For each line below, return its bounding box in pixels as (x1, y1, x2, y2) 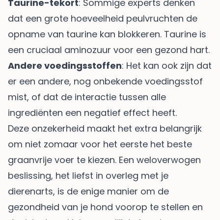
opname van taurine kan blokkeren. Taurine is (8, 27, 206, 40)
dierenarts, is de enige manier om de (8, 185, 169, 197)
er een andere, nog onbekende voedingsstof (8, 75, 203, 87)
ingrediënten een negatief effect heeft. (8, 106, 177, 119)
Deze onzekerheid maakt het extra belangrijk (8, 122, 202, 135)
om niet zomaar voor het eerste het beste (8, 137, 192, 150)
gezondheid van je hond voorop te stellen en (8, 200, 203, 213)
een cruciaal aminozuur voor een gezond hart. (8, 43, 210, 56)
